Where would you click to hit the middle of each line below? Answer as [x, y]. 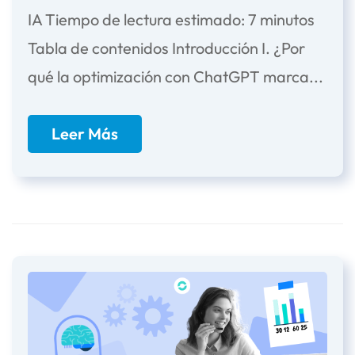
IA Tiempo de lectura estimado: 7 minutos [171, 20]
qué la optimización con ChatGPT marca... [176, 77]
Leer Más [85, 134]
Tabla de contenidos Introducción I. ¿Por [166, 48]
